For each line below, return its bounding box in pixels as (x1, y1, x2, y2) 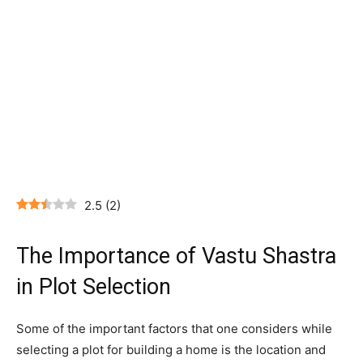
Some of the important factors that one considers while (16, 321, 332, 337)
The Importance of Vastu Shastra (16, 243, 336, 270)
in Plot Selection (16, 274, 171, 301)
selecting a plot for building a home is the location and (16, 342, 326, 358)
